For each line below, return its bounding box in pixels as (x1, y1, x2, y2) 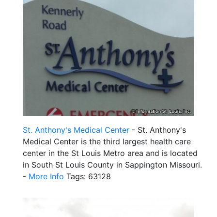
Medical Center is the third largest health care (23, 136, 191, 146)
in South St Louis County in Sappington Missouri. (23, 159, 202, 170)
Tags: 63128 (64, 171, 111, 181)
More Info (29, 171, 64, 181)
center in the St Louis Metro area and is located (23, 148, 198, 158)
